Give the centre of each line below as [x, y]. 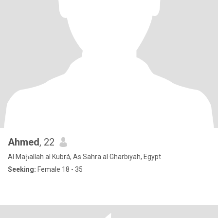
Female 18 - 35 [59, 169]
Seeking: [22, 169]
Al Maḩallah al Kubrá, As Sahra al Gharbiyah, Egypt [84, 157]
